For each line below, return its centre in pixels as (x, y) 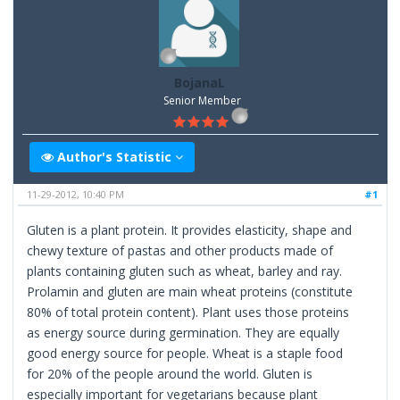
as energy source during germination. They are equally (183, 332)
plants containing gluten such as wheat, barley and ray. (185, 271)
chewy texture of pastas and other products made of (180, 250)
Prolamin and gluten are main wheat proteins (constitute (190, 291)
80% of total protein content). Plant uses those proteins (188, 312)
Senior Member (202, 101)
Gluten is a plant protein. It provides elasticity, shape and (190, 229)
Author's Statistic (115, 156)
